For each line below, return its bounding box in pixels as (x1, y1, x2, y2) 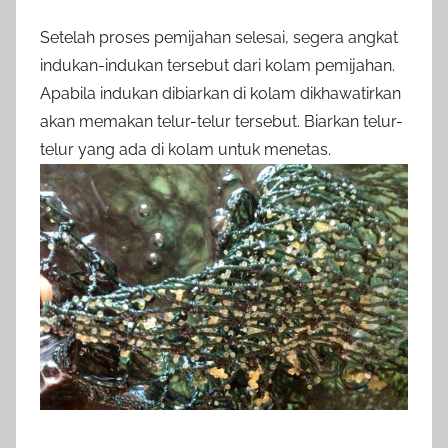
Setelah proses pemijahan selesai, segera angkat (40, 28, 398, 48)
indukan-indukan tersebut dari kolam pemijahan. (40, 56, 395, 76)
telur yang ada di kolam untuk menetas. (40, 140, 331, 160)
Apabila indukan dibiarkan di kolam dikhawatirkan (40, 84, 401, 104)
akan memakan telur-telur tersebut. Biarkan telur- (40, 112, 403, 132)
